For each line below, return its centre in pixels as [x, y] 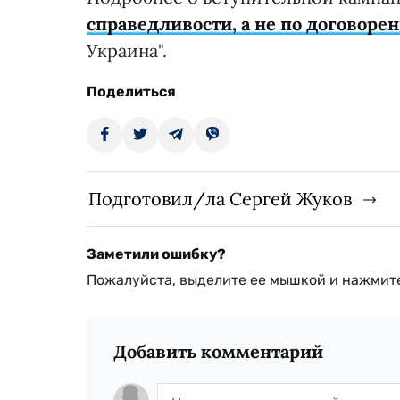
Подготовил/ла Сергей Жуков [220, 198]
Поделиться [131, 91]
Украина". [127, 50]
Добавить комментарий [218, 351]
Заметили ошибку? [156, 254]
